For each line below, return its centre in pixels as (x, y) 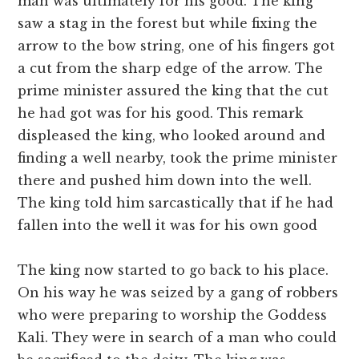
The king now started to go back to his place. (173, 270)
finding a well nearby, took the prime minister (178, 158)
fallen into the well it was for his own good (168, 226)
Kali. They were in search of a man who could (177, 338)
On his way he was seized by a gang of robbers (178, 293)
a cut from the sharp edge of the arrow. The (171, 69)
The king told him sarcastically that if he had (176, 203)
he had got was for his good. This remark (161, 113)
